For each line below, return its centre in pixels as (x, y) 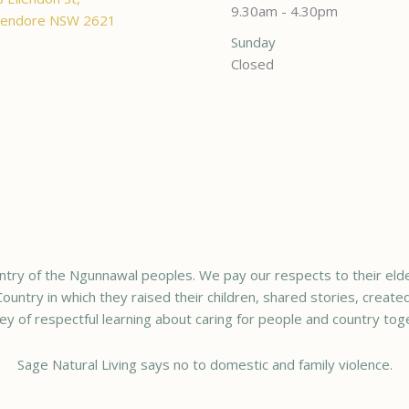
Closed (252, 63)
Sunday (253, 42)
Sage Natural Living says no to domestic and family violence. (204, 365)
